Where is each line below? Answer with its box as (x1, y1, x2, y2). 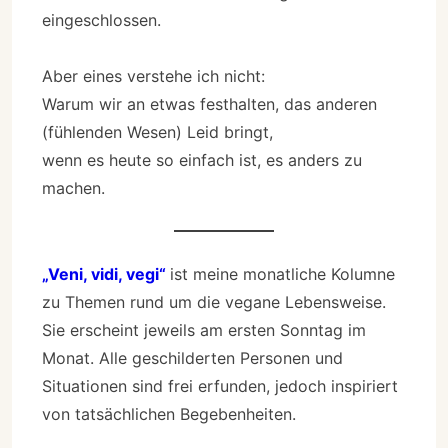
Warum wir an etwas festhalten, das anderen (42, 93, 377, 114)
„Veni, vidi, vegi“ (42, 263, 166, 284)
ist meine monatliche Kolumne (170, 263, 395, 284)
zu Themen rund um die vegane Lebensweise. (42, 291, 386, 312)
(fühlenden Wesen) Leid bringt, (42, 121, 273, 142)
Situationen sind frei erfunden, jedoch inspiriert (42, 375, 398, 396)
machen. (42, 177, 105, 198)
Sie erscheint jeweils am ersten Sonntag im (42, 319, 366, 340)
